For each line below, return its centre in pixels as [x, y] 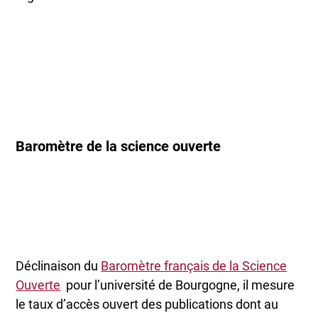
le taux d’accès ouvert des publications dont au [147, 304]
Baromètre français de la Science [194, 265]
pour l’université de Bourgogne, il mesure [178, 285]
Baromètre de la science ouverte [119, 147]
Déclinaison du [59, 265]
